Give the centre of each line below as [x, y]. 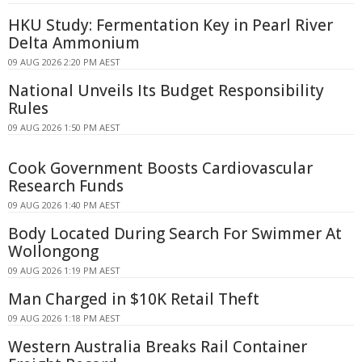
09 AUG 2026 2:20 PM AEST [64, 61]
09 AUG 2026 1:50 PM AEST [64, 127]
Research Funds [66, 185]
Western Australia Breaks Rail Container [158, 346]
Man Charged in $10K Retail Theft [134, 299]
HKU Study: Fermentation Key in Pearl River [170, 25]
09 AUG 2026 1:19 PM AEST [64, 270]
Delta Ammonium [74, 42]
